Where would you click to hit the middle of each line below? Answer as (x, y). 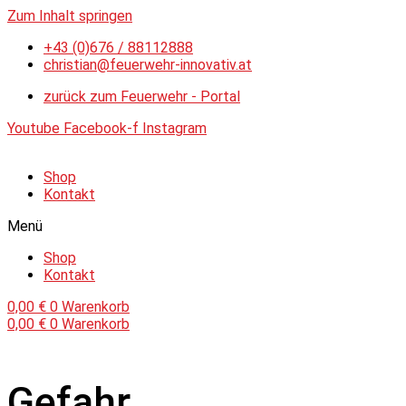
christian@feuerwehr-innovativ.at (148, 65)
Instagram (174, 128)
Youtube (34, 128)
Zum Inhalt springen (70, 16)
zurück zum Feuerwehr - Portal (142, 97)
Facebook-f (101, 128)
